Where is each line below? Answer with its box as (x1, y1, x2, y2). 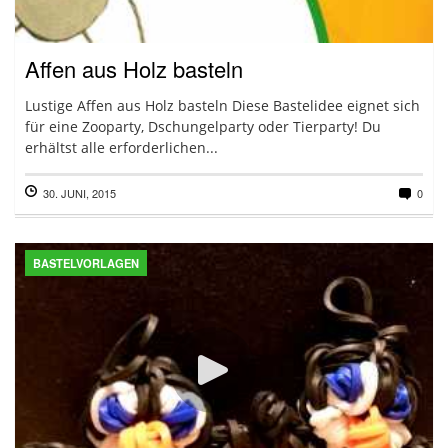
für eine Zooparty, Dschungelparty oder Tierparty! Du (25, 117, 381, 136)
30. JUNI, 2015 (43, 185, 116, 201)
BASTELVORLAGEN (33, 255, 139, 271)
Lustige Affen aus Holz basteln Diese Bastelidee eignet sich (25, 96, 420, 115)
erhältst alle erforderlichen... (25, 138, 218, 157)
